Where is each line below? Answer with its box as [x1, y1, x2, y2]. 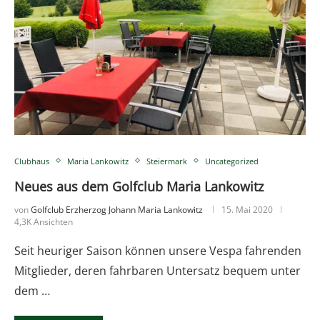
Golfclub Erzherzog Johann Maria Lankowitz [31, 203, 203, 216]
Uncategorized [205, 155, 259, 166]
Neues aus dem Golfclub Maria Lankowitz [14, 177, 264, 195]
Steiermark [146, 155, 187, 166]
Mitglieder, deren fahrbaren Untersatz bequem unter [14, 262, 301, 279]
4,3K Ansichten [14, 215, 73, 228]
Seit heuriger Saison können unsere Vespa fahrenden [14, 242, 301, 259]
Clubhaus [14, 155, 49, 166]
